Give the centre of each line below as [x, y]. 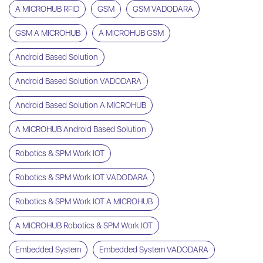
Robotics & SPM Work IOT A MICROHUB [84, 202]
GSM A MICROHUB [48, 33]
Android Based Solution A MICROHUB [81, 105]
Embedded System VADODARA [154, 250]
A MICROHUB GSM [131, 33]
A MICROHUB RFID [47, 9]
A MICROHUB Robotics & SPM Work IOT [84, 226]
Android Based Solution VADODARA [78, 81]
